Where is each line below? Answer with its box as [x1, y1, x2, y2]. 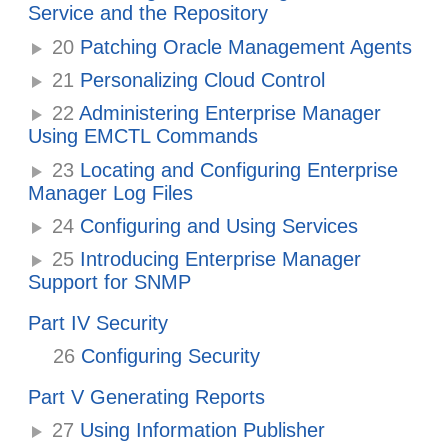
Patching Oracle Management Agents [74, 35, 413, 58]
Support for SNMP [28, 271, 192, 294]
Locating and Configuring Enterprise [74, 158, 399, 181]
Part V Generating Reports [28, 385, 266, 408]
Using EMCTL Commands [28, 125, 259, 148]
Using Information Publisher [74, 419, 326, 442]
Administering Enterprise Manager [74, 102, 382, 125]
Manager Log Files [28, 181, 194, 204]
